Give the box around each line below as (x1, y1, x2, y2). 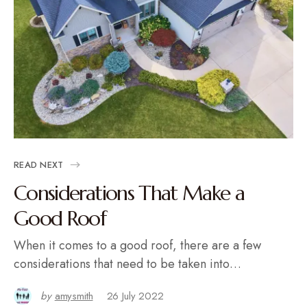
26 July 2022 (106, 288, 164, 304)
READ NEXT (14, 158, 64, 171)
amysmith (54, 288, 93, 304)
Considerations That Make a (14, 180, 245, 206)
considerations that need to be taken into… (14, 254, 241, 273)
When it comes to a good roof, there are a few (14, 236, 261, 254)
